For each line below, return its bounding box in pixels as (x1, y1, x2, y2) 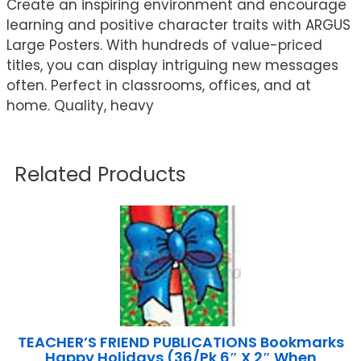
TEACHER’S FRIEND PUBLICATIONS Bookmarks (17, 332, 344, 353)
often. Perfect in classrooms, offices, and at (6, 76, 311, 96)
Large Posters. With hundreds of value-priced (6, 35, 322, 56)
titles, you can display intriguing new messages (6, 56, 338, 76)
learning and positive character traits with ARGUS (6, 15, 351, 35)
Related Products (15, 160, 186, 189)
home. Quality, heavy (6, 96, 154, 116)
